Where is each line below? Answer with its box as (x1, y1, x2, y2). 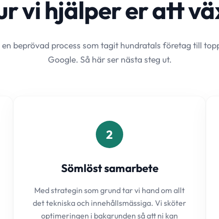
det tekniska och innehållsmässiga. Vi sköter (33, 198, 186, 208)
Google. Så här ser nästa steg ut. (47, 54, 172, 65)
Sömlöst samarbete (61, 161, 158, 175)
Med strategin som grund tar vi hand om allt (34, 185, 185, 195)
